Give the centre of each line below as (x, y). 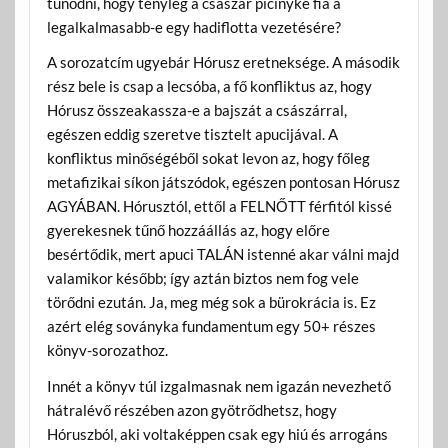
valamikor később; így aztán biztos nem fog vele (202, 278)
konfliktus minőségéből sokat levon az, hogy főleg (208, 158)
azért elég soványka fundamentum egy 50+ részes (211, 326)
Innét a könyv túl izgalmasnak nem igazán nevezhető (218, 385)
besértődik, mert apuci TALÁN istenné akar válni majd (222, 254)
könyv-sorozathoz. (107, 350)
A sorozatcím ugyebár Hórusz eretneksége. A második (223, 62)
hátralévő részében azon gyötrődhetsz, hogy (191, 409)
